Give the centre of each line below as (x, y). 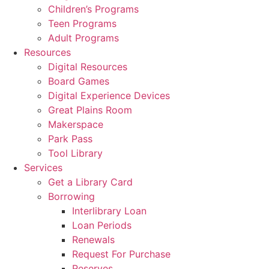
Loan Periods (102, 225)
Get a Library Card (90, 182)
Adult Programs (83, 38)
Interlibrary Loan (109, 211)
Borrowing (71, 197)
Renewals (93, 240)
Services (43, 168)
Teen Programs (82, 24)
